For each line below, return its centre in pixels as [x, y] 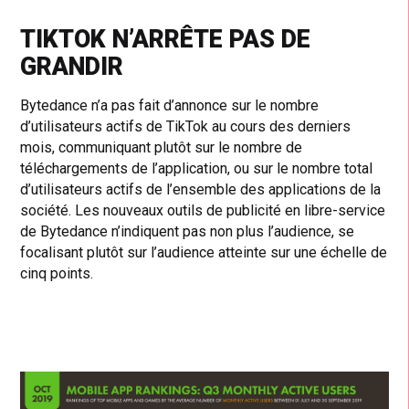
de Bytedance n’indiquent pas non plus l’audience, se [188, 231]
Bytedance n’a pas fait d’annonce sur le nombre [170, 105]
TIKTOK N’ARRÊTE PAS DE [166, 39]
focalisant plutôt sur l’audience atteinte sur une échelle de [204, 252]
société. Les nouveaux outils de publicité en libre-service [203, 210]
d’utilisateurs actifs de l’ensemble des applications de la [201, 189]
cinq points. [57, 273]
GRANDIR [72, 66]
